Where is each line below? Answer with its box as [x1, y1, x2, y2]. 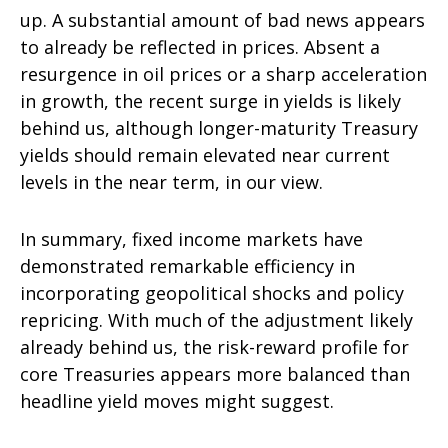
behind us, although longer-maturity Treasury [20, 116, 418, 141]
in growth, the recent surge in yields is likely [20, 89, 401, 114]
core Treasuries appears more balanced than [20, 362, 410, 387]
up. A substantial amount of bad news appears [20, 8, 425, 33]
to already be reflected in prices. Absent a [20, 35, 380, 60]
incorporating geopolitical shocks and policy [20, 281, 404, 306]
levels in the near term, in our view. [20, 170, 323, 195]
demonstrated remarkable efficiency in [20, 254, 355, 279]
